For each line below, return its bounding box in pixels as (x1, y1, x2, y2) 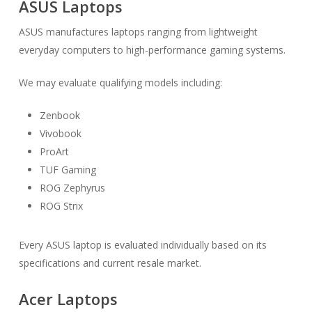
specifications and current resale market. (18, 256, 201, 270)
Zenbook (39, 109, 80, 122)
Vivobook (39, 127, 81, 140)
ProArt (39, 145, 69, 158)
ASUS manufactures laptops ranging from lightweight (18, 25, 258, 38)
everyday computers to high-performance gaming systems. (18, 43, 286, 56)
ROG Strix (39, 199, 83, 212)
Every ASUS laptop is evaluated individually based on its (18, 238, 267, 251)
